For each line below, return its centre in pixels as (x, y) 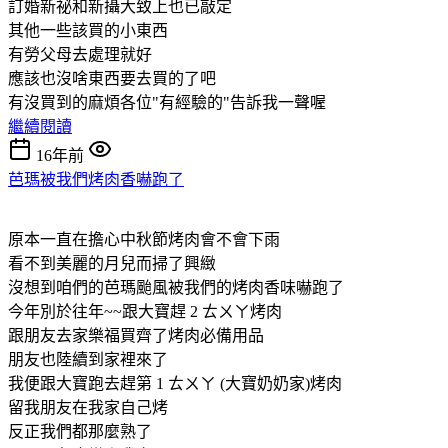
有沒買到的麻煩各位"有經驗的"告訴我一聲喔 (167, 102)
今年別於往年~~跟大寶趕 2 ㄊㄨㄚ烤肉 (145, 311)
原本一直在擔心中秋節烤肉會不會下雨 (144, 239)
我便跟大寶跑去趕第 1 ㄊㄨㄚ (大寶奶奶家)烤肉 (175, 383)
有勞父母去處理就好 (80, 54)
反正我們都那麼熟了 (80, 431)
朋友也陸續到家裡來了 (88, 359)
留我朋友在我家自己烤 (88, 407)
